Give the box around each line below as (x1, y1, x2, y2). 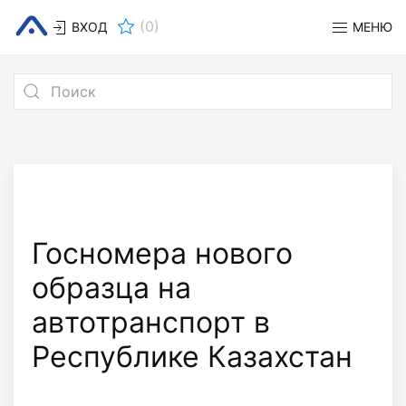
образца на (32, 270, 191, 305)
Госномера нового (32, 236, 293, 271)
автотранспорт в (32, 304, 270, 340)
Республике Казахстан (32, 339, 353, 374)
